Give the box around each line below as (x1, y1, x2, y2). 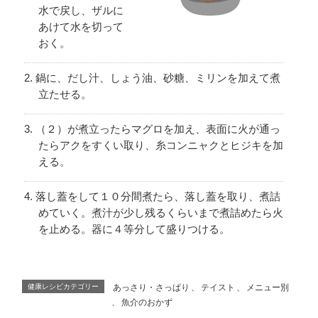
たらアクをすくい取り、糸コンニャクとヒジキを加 (38, 140, 283, 151)
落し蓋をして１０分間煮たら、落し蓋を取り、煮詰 (35, 191, 280, 202)
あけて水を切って (38, 21, 124, 33)
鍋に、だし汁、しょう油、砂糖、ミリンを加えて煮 (35, 72, 280, 84)
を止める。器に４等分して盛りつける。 (38, 224, 230, 235)
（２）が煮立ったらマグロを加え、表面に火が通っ (35, 124, 280, 135)
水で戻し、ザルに (38, 5, 124, 16)
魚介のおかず (121, 297, 172, 308)
